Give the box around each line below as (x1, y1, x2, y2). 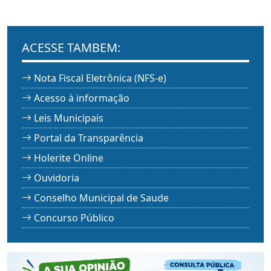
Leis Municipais (34, 111, 103, 125)
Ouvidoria (34, 171, 79, 185)
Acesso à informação (34, 91, 129, 105)
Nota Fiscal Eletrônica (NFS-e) (34, 71, 166, 85)
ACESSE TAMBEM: (22, 39, 120, 56)
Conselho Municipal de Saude (34, 191, 169, 205)
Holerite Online (34, 151, 103, 165)
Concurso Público (34, 211, 114, 225)
